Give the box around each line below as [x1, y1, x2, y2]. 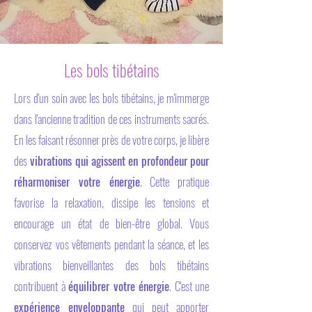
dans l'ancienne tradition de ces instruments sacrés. [14, 110, 209, 127]
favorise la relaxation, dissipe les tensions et [14, 194, 209, 211]
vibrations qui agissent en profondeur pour [27, 152, 209, 169]
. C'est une [169, 277, 209, 295]
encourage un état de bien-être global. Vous [14, 214, 209, 232]
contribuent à [14, 277, 68, 295]
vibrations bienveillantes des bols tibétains [14, 256, 209, 274]
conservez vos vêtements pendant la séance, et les [14, 235, 209, 253]
